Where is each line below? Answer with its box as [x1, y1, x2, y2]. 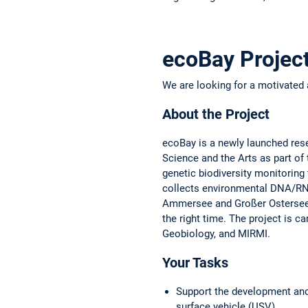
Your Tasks [162, 254, 228, 271]
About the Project [162, 105, 269, 122]
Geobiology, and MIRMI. [162, 227, 270, 240]
